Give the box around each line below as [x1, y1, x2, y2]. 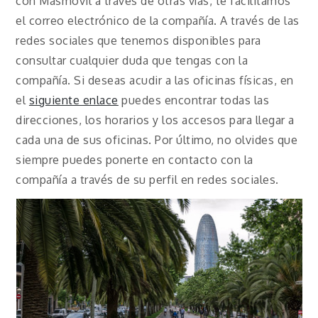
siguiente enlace [28, 93, 119, 108]
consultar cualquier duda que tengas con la [16, 53, 248, 68]
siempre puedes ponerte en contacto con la [16, 153, 253, 168]
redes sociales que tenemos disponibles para [16, 33, 261, 48]
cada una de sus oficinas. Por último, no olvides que [16, 133, 298, 148]
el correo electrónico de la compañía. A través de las [16, 13, 300, 28]
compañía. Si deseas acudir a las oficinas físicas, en [16, 73, 294, 88]
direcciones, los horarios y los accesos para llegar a [16, 113, 295, 128]
